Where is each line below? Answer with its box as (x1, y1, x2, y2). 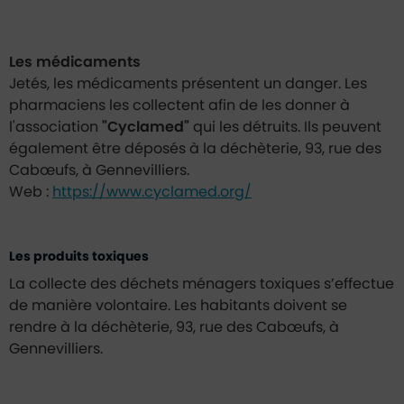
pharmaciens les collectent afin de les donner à (9, 97, 350, 113)
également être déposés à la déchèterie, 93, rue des (9, 141, 381, 156)
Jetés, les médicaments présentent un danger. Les (9, 76, 367, 91)
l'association (9, 119, 102, 134)
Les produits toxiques (9, 250, 149, 263)
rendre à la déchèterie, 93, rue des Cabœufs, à (9, 319, 339, 335)
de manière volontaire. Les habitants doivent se (9, 298, 347, 313)
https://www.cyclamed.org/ (52, 184, 252, 199)
